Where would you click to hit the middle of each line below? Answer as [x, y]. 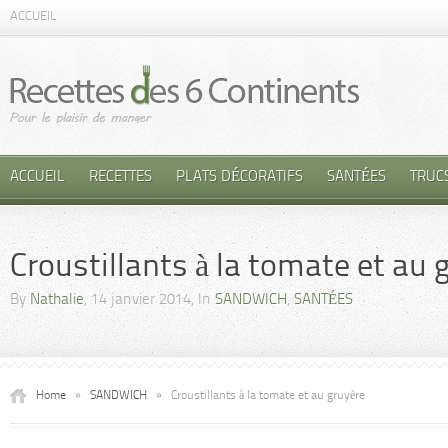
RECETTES [120, 177]
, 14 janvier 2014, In [149, 300]
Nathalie [57, 300]
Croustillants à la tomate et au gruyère [268, 396]
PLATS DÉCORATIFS [239, 177]
